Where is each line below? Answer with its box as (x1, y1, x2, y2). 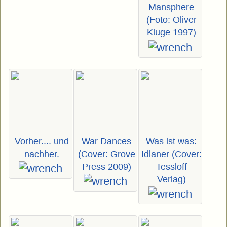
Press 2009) (82, 161, 131, 172)
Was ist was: (146, 136, 197, 146)
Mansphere (148, 2, 194, 13)
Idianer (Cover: (141, 148, 202, 159)
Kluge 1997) (146, 27, 196, 38)
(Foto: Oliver (146, 15, 197, 25)
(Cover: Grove (78, 148, 135, 159)
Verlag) (157, 174, 186, 184)
